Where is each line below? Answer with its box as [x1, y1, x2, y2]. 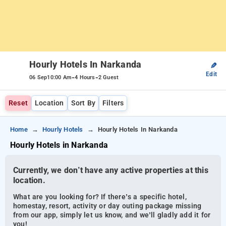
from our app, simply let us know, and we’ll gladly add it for [13, 211, 211, 220]
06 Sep [29, 74, 47, 81]
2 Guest [98, 74, 119, 81]
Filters [102, 99, 124, 107]
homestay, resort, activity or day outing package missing [13, 202, 202, 211]
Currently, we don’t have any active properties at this [13, 165, 208, 175]
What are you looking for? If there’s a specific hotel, [13, 193, 187, 202]
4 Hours [75, 74, 95, 81]
